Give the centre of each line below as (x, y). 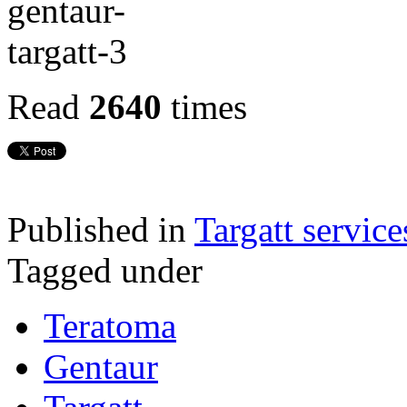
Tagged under (105, 270)
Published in (97, 229)
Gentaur (101, 366)
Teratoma (110, 325)
